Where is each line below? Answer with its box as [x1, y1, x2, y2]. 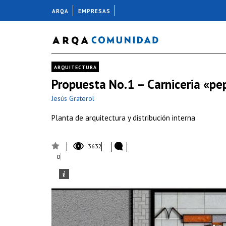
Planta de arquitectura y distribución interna [51, 113, 195, 123]
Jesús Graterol [51, 94, 94, 103]
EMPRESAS [78, 8, 110, 15]
